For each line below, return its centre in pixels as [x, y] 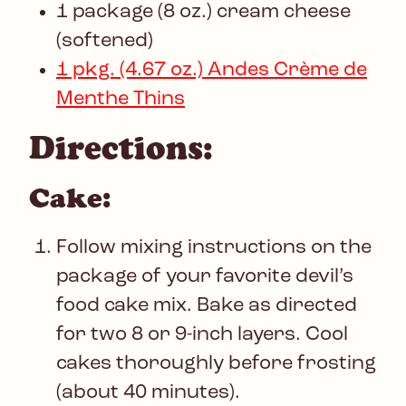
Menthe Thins [121, 100]
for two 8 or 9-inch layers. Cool [202, 335]
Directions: [121, 148]
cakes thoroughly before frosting [216, 364]
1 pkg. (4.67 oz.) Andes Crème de [212, 71]
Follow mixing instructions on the [214, 248]
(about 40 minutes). [148, 393]
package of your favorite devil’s [205, 277]
